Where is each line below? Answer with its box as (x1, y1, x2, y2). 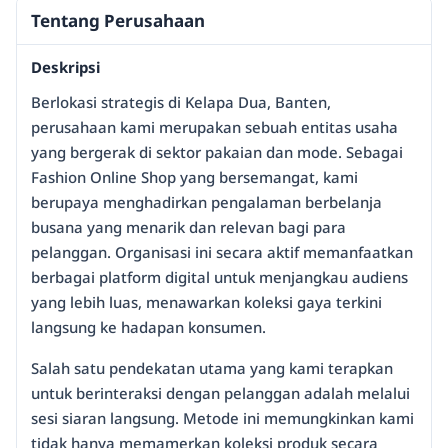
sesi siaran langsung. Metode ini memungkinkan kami (31, 408, 414, 429)
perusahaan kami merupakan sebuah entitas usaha (31, 117, 398, 138)
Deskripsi (31, 57, 100, 78)
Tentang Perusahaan (31, 9, 205, 33)
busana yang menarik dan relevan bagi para (31, 217, 346, 238)
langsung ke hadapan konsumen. (31, 317, 266, 338)
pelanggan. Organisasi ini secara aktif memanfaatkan (31, 242, 413, 263)
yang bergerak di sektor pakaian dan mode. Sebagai (31, 142, 403, 163)
